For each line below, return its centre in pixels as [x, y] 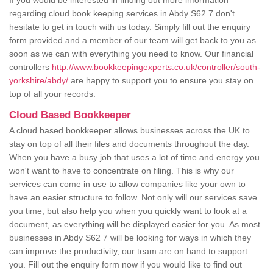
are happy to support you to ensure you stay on [161, 81]
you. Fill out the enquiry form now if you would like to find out [126, 265]
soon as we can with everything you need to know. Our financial [131, 54]
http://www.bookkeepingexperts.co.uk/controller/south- [156, 67]
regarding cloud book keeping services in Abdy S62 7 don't [122, 14]
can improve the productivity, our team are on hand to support [128, 251]
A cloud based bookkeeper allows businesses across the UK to [129, 131]
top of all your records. [54, 94]
